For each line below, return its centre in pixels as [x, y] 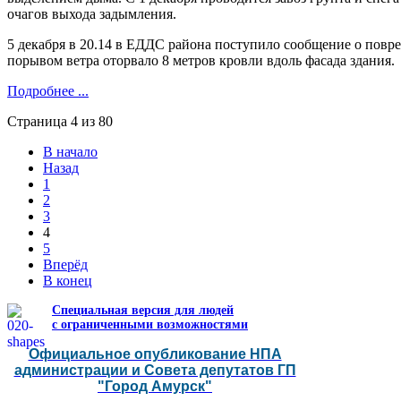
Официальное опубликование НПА [155, 354]
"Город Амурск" [155, 386]
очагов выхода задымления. [92, 13]
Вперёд [65, 264]
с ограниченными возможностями [150, 324]
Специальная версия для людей [143, 310]
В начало [70, 151]
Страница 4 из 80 [60, 121]
